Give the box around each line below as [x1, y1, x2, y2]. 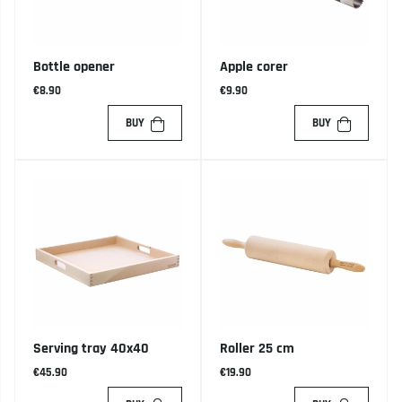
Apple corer [220, 57, 288, 77]
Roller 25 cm [220, 339, 294, 359]
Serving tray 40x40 [33, 339, 149, 359]
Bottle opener [33, 57, 115, 77]
